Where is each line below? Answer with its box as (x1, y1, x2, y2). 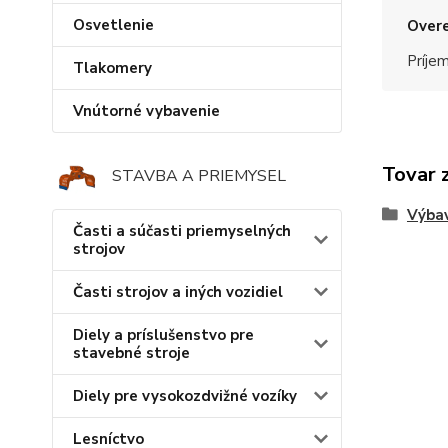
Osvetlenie (73, 15, 154, 36)
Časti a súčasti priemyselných (73, 221, 291, 242)
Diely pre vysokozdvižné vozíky (73, 386, 297, 407)
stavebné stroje (73, 343, 190, 364)
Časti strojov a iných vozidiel (73, 282, 283, 303)
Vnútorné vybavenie (73, 101, 220, 122)
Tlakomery (73, 58, 152, 79)
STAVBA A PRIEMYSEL (112, 165, 286, 188)
